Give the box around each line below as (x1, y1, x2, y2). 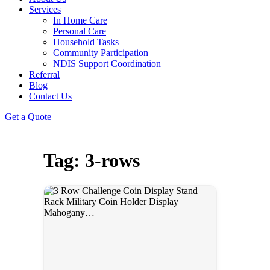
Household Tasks (53, 37, 119, 47)
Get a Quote (5, 111, 51, 122)
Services (29, 4, 61, 14)
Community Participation (53, 48, 148, 58)
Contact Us (29, 91, 72, 101)
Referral (29, 69, 60, 80)
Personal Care (53, 26, 106, 36)
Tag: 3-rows (43, 149, 140, 172)
